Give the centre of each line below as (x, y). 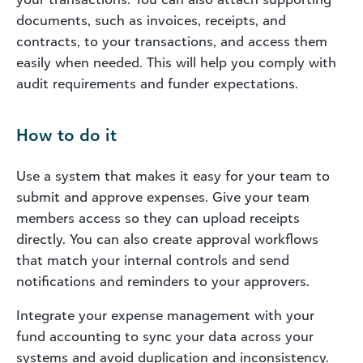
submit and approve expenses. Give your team (163, 196)
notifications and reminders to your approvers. (163, 281)
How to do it (66, 134)
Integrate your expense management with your (165, 315)
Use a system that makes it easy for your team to (173, 175)
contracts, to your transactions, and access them (172, 41)
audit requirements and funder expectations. (157, 83)
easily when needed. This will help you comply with (176, 62)
